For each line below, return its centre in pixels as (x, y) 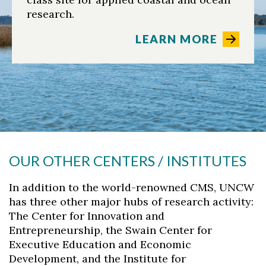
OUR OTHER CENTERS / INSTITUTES (128, 161)
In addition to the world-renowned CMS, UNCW (132, 187)
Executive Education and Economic (100, 244)
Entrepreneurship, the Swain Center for (110, 230)
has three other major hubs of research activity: (131, 202)
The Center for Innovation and (87, 216)
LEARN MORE (177, 39)
